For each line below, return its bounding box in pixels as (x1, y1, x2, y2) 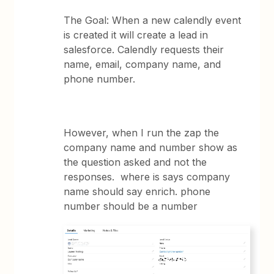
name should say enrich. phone (64, 185, 211, 198)
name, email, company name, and (64, 58, 221, 70)
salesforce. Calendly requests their (64, 43, 224, 56)
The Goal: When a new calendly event (64, 14, 242, 26)
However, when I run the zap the (64, 127, 220, 139)
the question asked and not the (64, 156, 207, 168)
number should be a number (64, 200, 198, 212)
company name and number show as (64, 141, 238, 154)
